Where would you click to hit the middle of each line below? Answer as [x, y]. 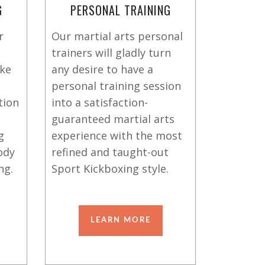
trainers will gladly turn [111, 53]
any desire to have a [102, 69]
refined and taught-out [110, 152]
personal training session [116, 86]
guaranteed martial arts [113, 119]
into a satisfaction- [100, 102]
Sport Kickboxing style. [110, 169]
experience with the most [117, 135]
